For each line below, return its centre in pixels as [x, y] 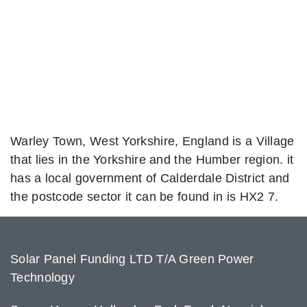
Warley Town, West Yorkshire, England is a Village [152, 141]
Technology [42, 278]
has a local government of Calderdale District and [150, 178]
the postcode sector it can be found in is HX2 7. [145, 197]
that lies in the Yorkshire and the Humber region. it [152, 160]
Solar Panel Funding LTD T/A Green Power [132, 259]
